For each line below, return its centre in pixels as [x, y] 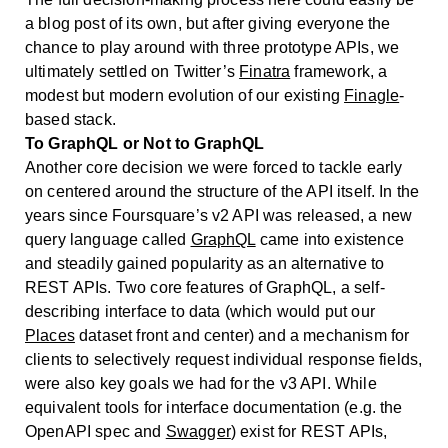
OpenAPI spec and [95, 431]
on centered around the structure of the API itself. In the [222, 191]
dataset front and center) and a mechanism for [242, 335]
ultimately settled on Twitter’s [132, 71]
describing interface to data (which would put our [200, 311]
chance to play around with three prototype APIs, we [212, 47]
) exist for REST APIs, [309, 431]
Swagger [198, 431]
